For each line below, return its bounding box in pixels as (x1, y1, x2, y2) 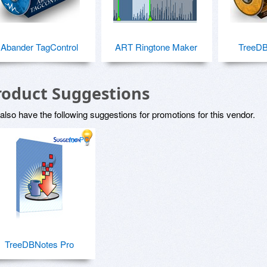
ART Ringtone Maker (115, 41, 197, 53)
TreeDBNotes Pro (5, 238, 74, 250)
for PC (69, 134, 89, 144)
